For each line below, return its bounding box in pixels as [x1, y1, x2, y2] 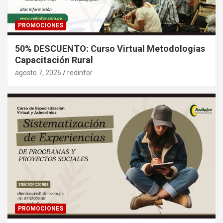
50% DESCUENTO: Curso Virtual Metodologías [15, 43, 205, 54]
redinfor [67, 69, 93, 77]
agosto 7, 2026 [15, 69, 61, 77]
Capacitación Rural [15, 55, 93, 66]
